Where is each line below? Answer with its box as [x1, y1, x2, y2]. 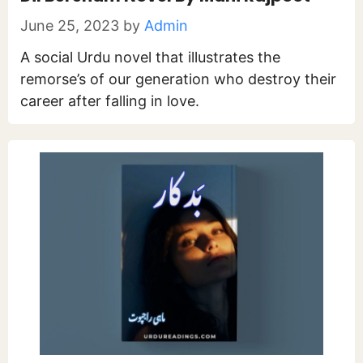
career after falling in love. [20, 92, 199, 109]
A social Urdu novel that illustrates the [20, 49, 280, 66]
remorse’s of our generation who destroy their [20, 70, 336, 88]
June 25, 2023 [20, 17, 119, 34]
